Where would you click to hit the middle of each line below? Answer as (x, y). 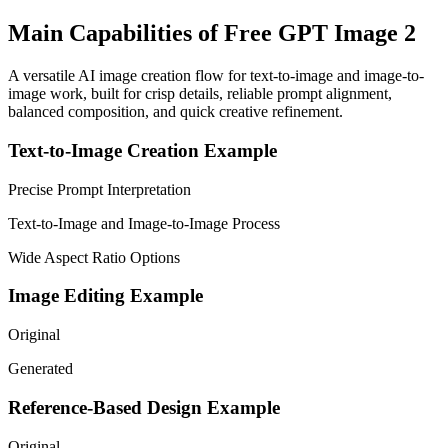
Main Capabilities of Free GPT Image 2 (212, 33)
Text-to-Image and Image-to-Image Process (144, 223)
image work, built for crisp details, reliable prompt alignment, (200, 94)
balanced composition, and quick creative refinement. (175, 112)
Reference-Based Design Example (144, 407)
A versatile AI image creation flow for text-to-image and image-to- (216, 76)
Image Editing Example (105, 296)
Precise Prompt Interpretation (99, 189)
